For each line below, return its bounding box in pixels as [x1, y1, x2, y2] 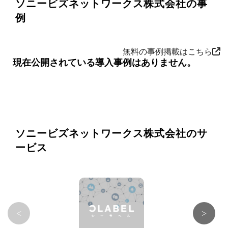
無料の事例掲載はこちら [123, 47, 212, 56]
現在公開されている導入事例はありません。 [13, 58, 196, 68]
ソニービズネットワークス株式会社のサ [15, 128, 208, 139]
